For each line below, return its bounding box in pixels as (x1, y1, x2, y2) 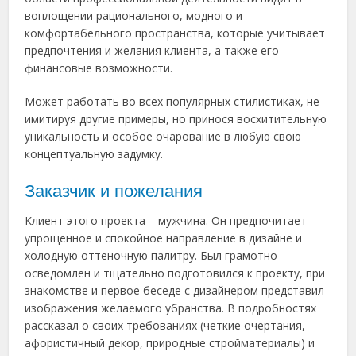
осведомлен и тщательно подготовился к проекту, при (25, 265, 326, 281)
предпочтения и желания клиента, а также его (25, 42, 280, 58)
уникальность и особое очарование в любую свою (25, 128, 302, 144)
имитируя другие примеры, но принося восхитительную (25, 110, 327, 126)
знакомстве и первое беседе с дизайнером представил (25, 282, 325, 298)
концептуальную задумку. (25, 145, 164, 161)
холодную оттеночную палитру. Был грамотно (25, 247, 278, 263)
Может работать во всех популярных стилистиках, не (25, 93, 320, 109)
